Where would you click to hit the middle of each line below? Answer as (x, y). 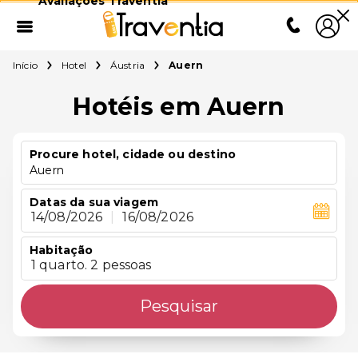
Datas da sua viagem (94, 202)
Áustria (127, 65)
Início (25, 65)
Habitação (62, 250)
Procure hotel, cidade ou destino (133, 154)
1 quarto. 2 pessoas (91, 265)
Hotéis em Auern (179, 107)
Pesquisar (179, 306)
